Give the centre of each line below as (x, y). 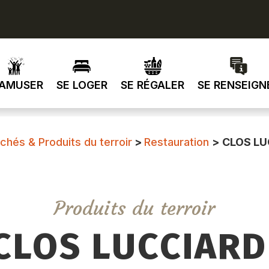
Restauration (177, 142)
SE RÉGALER (152, 85)
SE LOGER (82, 85)
